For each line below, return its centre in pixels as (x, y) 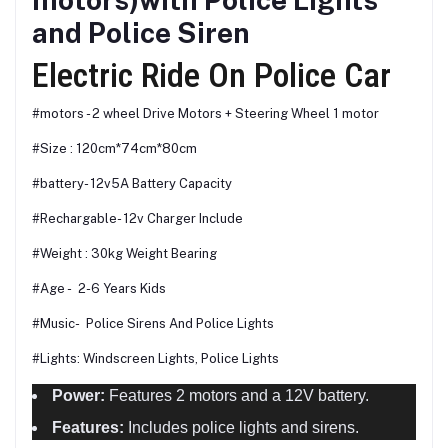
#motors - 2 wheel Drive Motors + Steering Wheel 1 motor (205, 113)
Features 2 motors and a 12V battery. (237, 395)
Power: (78, 395)
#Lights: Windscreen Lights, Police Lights (155, 358)
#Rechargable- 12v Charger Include (137, 218)
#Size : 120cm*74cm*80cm (114, 148)
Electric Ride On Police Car (211, 74)
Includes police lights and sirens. (241, 427)
